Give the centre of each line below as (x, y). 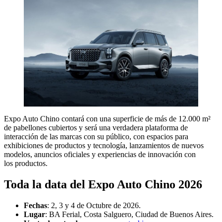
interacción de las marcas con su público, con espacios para (96, 137)
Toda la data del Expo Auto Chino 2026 (103, 184)
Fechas (35, 205)
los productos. (26, 164)
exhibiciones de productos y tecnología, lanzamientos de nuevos (104, 146)
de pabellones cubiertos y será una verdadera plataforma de (96, 128)
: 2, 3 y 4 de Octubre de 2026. (94, 205)
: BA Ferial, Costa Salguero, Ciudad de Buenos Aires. (129, 214)
